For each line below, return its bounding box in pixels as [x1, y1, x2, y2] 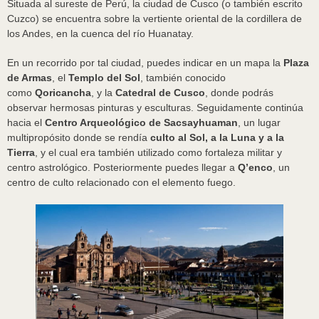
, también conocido [140, 72, 226, 84]
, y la [91, 87, 115, 99]
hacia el [7, 117, 45, 129]
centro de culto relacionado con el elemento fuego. [7, 177, 236, 189]
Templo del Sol [68, 72, 140, 84]
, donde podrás [205, 87, 273, 99]
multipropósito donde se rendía [7, 132, 150, 144]
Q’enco [235, 162, 273, 174]
